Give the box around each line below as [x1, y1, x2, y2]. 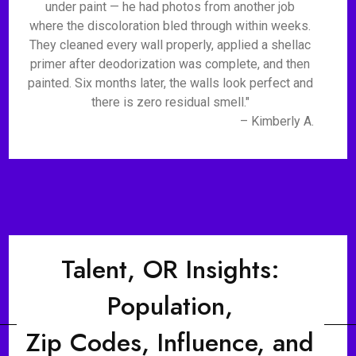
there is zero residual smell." [91, 95, 250, 110]
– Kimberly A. [239, 114, 314, 129]
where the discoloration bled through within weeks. [29, 18, 311, 33]
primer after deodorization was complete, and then [30, 56, 311, 72]
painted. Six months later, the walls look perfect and [27, 75, 313, 91]
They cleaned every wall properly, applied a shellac [29, 37, 311, 52]
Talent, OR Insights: [60, 251, 280, 288]
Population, [107, 288, 234, 324]
